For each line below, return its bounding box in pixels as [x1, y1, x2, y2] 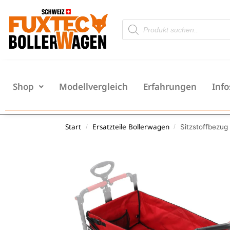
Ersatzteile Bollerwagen [92, 122, 169, 131]
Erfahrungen [143, 81, 197, 93]
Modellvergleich [59, 81, 128, 93]
